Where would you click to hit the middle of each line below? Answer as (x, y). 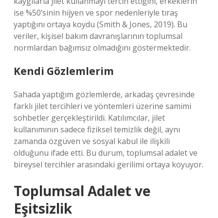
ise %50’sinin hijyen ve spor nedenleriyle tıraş (96, 13)
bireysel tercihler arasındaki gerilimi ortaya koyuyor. (109, 164)
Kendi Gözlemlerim (64, 71)
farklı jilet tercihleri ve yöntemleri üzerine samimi (102, 106)
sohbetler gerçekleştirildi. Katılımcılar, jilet (89, 118)
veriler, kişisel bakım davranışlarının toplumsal (98, 36)
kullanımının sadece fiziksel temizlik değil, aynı (97, 129)
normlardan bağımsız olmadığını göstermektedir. (102, 48)
